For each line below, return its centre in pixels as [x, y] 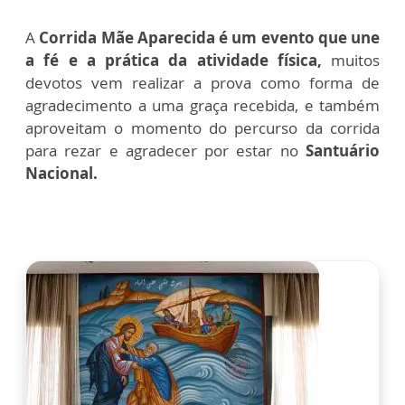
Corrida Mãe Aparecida [127, 38]
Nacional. [61, 174]
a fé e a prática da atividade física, [174, 61]
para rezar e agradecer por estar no [165, 151]
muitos [350, 61]
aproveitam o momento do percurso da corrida [202, 128]
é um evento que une [299, 38]
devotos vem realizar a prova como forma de [202, 83]
